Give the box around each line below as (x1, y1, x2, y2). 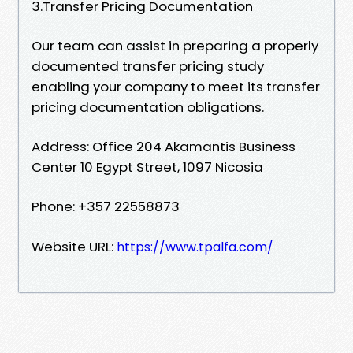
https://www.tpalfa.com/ (117, 237, 273, 256)
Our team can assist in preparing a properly (32, 35, 318, 55)
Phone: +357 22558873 (32, 196, 180, 216)
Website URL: (32, 236, 117, 256)
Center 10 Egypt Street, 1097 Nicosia (32, 157, 263, 176)
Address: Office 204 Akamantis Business (32, 136, 295, 156)
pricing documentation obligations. (32, 97, 264, 117)
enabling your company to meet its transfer (32, 76, 320, 96)
